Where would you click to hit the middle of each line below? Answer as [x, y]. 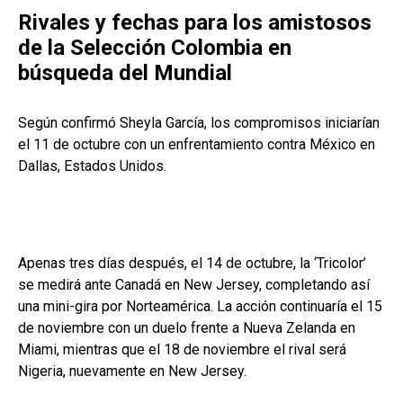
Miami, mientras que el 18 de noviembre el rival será [182, 350]
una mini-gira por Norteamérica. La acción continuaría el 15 [200, 307]
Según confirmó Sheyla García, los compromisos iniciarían [199, 123]
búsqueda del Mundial [125, 73]
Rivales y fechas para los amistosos [195, 23]
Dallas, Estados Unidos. [92, 166]
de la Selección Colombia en [155, 48]
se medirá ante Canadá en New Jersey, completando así [194, 285]
